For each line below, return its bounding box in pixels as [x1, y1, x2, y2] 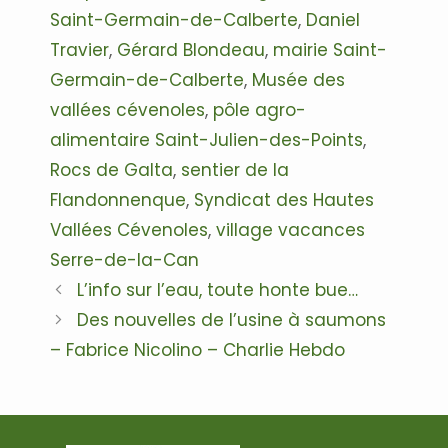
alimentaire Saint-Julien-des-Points [50, 127, 363, 152]
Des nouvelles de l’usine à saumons [77, 307, 387, 332]
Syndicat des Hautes [194, 187, 374, 212]
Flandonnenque [50, 187, 186, 212]
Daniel [306, 7, 360, 32]
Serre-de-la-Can [50, 247, 199, 272]
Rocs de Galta [50, 157, 173, 182]
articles [49, 323, 113, 348]
